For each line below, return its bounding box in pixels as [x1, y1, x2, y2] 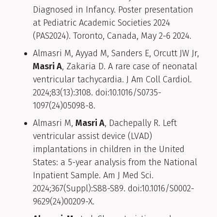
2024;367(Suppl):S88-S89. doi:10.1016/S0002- [33, 183, 194, 194]
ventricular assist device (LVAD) [33, 131, 152, 142]
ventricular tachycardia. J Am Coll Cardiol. [33, 74, 192, 85]
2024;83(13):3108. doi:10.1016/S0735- [33, 87, 161, 98]
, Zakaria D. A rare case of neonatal [62, 61, 197, 72]
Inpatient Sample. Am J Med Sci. [33, 170, 154, 181]
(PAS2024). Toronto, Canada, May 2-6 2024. [33, 31, 191, 42]
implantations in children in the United [33, 144, 185, 155]
